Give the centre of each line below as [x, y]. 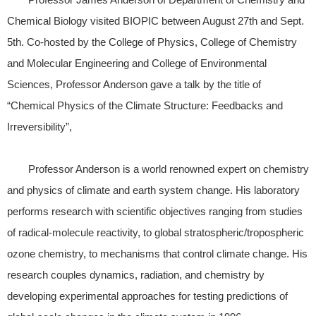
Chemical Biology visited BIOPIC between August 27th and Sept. [156, 20]
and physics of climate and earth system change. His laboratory [153, 190]
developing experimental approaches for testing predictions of [147, 296]
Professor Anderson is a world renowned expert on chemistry [169, 169]
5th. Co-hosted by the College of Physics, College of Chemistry [152, 42]
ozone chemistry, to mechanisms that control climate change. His [157, 253]
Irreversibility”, [39, 126]
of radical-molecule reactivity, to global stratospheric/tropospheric [156, 232]
